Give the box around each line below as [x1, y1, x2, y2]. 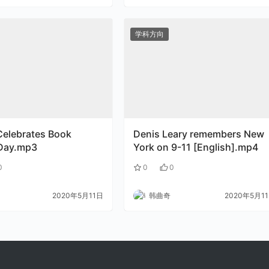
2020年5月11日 [52, 191, 104, 201]
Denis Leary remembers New [133, 128, 265, 141]
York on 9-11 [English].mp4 [133, 141, 259, 154]
